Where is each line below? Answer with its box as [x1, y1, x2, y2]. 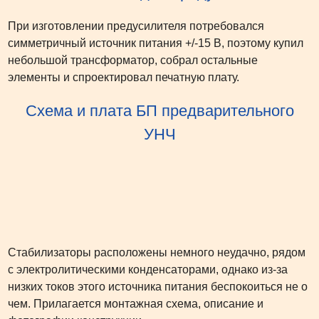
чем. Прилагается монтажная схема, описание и [8, 298, 263, 310]
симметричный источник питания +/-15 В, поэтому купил [8, 36, 303, 49]
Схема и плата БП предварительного [25, 101, 294, 120]
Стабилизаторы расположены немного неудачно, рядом [8, 246, 305, 258]
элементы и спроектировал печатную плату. [8, 70, 239, 83]
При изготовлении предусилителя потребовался [8, 19, 264, 32]
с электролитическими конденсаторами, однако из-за [8, 263, 288, 276]
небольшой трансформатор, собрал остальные [8, 53, 258, 66]
